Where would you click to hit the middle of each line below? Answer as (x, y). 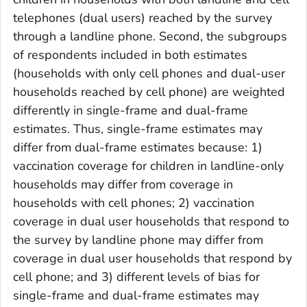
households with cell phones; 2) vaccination (134, 203)
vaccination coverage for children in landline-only (148, 166)
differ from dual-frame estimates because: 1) (138, 147)
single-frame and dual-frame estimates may (136, 295)
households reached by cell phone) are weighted (149, 92)
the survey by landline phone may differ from (138, 240)
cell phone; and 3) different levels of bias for (136, 277)
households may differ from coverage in (123, 184)
